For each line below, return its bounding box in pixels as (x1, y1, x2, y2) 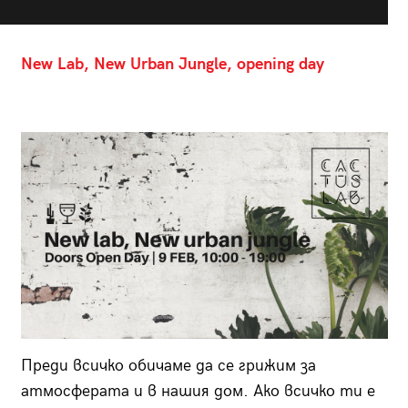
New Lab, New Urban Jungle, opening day (20, 55, 324, 75)
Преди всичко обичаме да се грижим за (20, 356, 316, 376)
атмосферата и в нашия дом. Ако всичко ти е (20, 382, 375, 402)
